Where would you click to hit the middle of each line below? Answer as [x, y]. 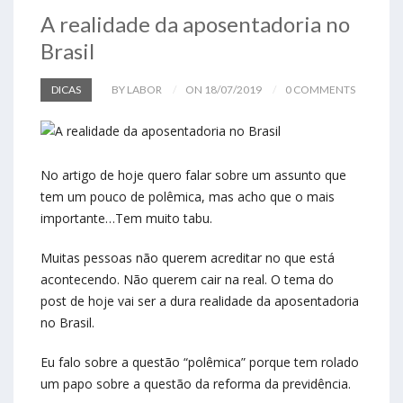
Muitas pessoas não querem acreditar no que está [188, 258]
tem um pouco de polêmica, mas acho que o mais [188, 197]
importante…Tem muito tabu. [126, 219]
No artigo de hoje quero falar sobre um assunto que [193, 175]
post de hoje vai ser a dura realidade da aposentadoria [200, 301]
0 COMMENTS [320, 90]
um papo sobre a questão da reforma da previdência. [196, 384]
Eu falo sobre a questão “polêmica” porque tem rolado [200, 363]
